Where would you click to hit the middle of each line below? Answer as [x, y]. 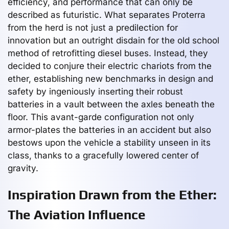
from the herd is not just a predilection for [93, 27]
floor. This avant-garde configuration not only [101, 117]
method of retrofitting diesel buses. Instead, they [108, 53]
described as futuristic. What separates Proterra [107, 15]
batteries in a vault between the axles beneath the [111, 104]
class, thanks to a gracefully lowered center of [103, 155]
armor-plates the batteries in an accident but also [109, 130]
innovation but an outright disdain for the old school [113, 40]
